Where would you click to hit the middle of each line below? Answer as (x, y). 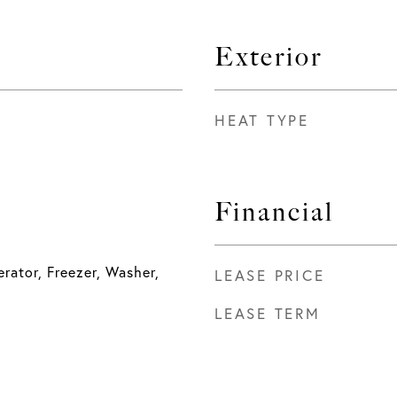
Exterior (269, 57)
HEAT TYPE (262, 120)
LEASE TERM (268, 313)
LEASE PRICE (270, 275)
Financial (274, 212)
